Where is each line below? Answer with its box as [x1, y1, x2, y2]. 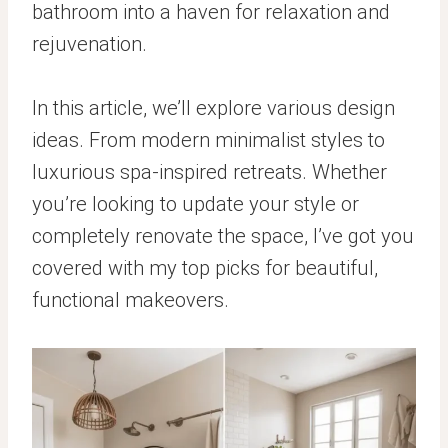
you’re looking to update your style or [32, 191, 359, 216]
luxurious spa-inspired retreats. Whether [32, 159, 387, 184]
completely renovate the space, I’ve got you [32, 223, 414, 248]
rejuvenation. [32, 31, 147, 56]
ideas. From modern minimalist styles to [32, 127, 385, 152]
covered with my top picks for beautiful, [32, 255, 378, 280]
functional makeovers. [32, 287, 229, 312]
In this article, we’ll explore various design [32, 95, 395, 120]
